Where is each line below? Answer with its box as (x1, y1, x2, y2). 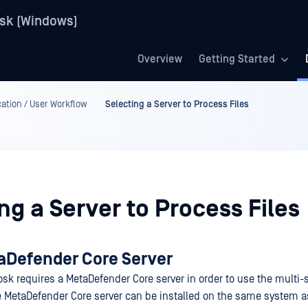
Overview (137, 53, 182, 65)
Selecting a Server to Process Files (105, 99, 249, 110)
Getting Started (199, 53, 275, 65)
